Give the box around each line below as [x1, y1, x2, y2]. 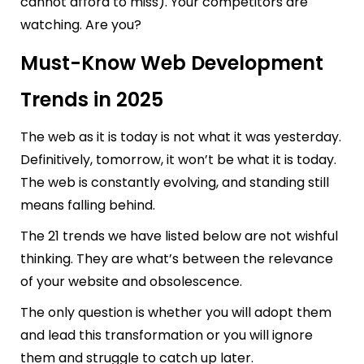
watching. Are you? [20, 15, 141, 34]
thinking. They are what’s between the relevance [20, 249, 333, 268]
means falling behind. [20, 195, 155, 214]
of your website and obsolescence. [20, 271, 242, 291]
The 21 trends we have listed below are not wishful [20, 226, 338, 245]
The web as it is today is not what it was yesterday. [20, 127, 341, 146]
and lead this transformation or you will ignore [20, 325, 313, 344]
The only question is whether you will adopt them [20, 302, 331, 322]
